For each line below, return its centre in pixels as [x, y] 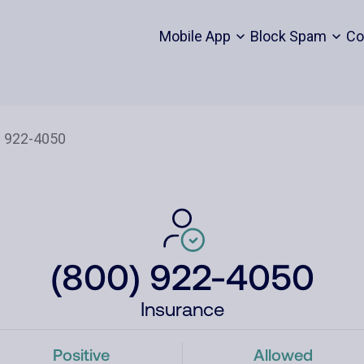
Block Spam [288, 36]
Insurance [182, 309]
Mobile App [195, 36]
